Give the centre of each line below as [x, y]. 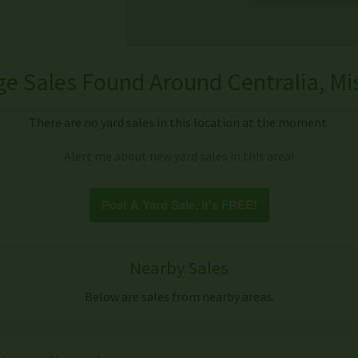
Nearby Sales [179, 267]
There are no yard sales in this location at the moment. [179, 123]
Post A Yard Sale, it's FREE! [179, 205]
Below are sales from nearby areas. [179, 296]
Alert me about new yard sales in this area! [179, 156]
